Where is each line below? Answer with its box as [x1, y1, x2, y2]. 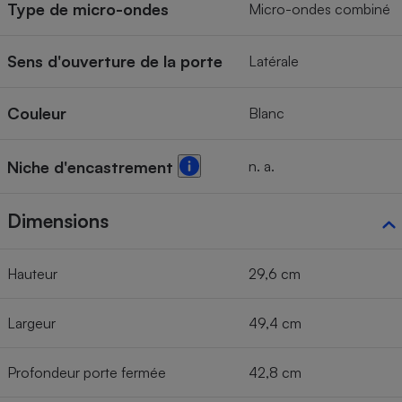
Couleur [7, 103, 66, 124]
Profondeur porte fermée [7, 363, 166, 382]
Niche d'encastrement [7, 157, 178, 178]
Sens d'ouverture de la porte [7, 51, 223, 72]
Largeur [7, 314, 56, 333]
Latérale [249, 52, 299, 71]
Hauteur [7, 265, 57, 284]
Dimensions [7, 209, 109, 233]
